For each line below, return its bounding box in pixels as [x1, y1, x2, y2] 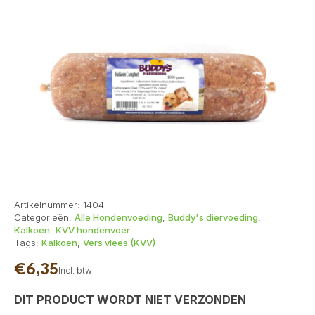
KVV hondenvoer [56, 224, 130, 236]
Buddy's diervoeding [168, 212, 258, 224]
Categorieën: [14, 212, 75, 224]
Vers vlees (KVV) [83, 237, 155, 249]
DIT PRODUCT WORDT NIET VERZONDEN [14, 292, 246, 307]
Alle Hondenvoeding [75, 212, 162, 224]
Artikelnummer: [14, 199, 83, 211]
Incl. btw [58, 264, 92, 276]
